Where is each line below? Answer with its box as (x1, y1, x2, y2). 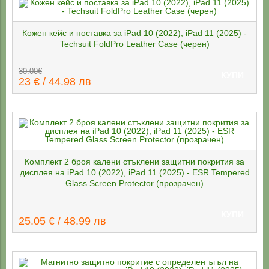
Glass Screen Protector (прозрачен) (65, 178, 204, 189)
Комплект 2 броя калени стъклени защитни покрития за (25, 157, 244, 167)
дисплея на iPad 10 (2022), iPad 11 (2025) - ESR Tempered (19, 168, 250, 178)
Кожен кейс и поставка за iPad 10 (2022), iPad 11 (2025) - (22, 28, 247, 38)
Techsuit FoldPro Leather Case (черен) (59, 39, 210, 49)
